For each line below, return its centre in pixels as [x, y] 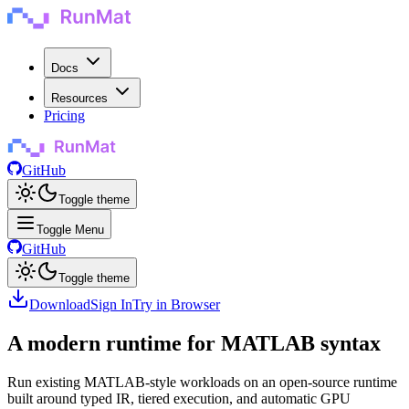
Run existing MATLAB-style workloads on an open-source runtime [202, 382]
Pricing [64, 115]
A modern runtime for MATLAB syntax [194, 343]
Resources [79, 98]
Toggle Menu [70, 230]
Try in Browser [176, 304]
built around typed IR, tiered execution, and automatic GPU [179, 398]
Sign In [111, 304]
